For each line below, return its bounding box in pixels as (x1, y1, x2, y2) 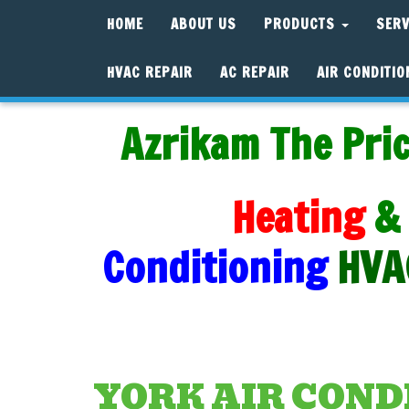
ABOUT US (171, 15, 236, 34)
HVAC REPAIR (107, 63, 193, 82)
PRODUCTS (264, 15, 340, 34)
